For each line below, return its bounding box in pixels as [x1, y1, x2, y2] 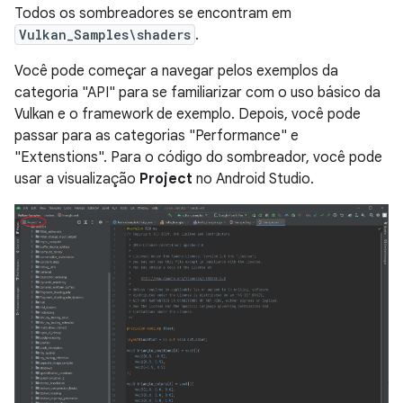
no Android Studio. [193, 169, 314, 188]
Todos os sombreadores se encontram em [14, 4, 291, 22]
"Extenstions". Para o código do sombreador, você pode [14, 148, 382, 166]
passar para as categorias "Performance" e [14, 126, 299, 145]
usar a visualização [14, 169, 139, 188]
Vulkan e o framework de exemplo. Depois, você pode [14, 104, 361, 123]
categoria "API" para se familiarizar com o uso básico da [14, 83, 381, 102]
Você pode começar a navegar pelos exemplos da [14, 61, 338, 80]
